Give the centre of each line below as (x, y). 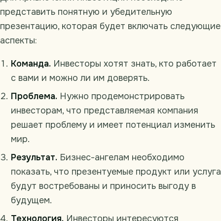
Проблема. (34, 96)
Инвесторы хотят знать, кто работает (134, 63)
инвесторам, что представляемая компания (105, 110)
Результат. (34, 157)
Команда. (31, 63)
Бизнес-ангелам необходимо (121, 157)
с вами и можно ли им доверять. (80, 78)
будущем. (31, 200)
